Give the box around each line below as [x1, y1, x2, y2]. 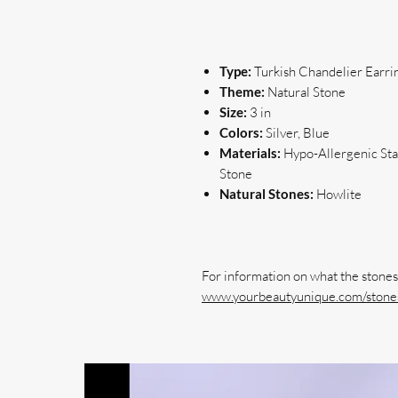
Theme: [219, 84, 267, 99]
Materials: [219, 145, 283, 161]
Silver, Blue [266, 124, 330, 141]
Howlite [316, 186, 362, 203]
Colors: [219, 124, 266, 140]
